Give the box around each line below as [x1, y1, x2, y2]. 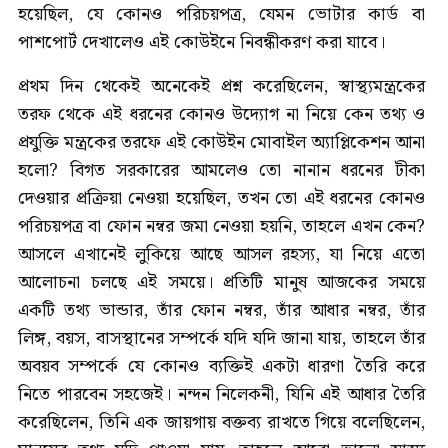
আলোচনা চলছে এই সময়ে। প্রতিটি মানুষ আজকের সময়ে [18, 268, 425, 298]
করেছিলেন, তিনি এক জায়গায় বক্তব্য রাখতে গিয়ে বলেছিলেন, [18, 408, 425, 438]
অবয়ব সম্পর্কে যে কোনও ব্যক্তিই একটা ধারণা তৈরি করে [18, 352, 425, 382]
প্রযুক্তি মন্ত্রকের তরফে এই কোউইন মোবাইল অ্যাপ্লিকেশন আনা [18, 128, 425, 158]
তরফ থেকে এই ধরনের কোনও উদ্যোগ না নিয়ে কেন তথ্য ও [18, 100, 425, 130]
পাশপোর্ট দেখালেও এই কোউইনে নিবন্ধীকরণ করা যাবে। [18, 28, 385, 58]
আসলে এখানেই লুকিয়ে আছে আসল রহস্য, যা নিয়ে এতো [18, 240, 425, 270]
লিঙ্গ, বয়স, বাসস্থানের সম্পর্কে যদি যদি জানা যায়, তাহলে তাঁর [18, 324, 425, 354]
